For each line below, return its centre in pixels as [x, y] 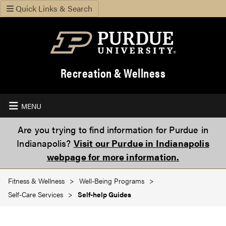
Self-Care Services [36, 195]
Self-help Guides [104, 195]
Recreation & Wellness [113, 73]
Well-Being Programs [112, 181]
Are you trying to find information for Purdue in [113, 130]
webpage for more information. [113, 157]
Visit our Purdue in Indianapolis [141, 143]
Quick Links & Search [54, 8]
